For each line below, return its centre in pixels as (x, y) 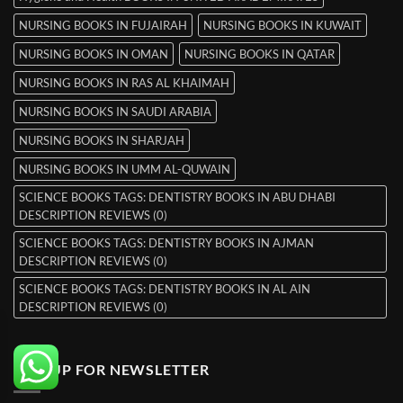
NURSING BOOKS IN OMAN (94, 54)
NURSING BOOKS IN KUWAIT (282, 26)
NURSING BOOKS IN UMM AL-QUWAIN (125, 170)
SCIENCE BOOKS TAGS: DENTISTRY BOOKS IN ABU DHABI (177, 197)
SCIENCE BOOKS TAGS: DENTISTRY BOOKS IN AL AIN (165, 289)
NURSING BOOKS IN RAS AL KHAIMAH (124, 83)
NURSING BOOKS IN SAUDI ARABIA (115, 112)
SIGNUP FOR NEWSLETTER (112, 370)
